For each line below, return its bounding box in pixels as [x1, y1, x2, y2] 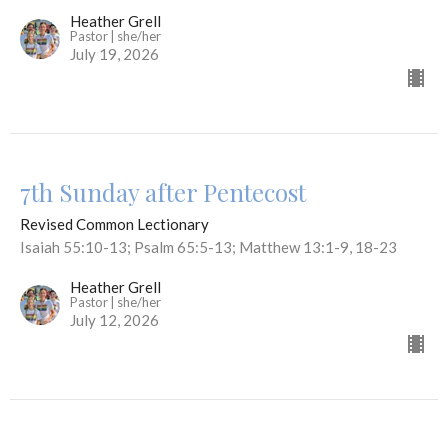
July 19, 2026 [70, 44, 159, 63]
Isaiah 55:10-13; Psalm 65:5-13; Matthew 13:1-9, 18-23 [20, 237, 397, 256]
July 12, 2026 [70, 310, 159, 329]
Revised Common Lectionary [20, 214, 209, 233]
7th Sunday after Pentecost [20, 175, 306, 208]
